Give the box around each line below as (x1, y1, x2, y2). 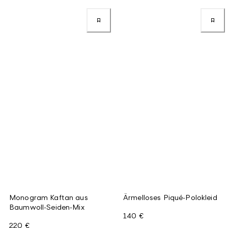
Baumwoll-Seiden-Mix (9, 202, 84, 211)
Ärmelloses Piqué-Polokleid (123, 192, 217, 202)
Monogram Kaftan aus (9, 192, 88, 202)
